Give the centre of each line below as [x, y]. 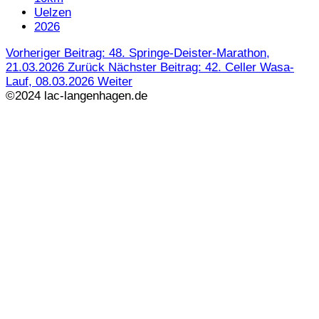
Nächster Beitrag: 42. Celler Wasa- [201, 68]
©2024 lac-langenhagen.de [77, 96]
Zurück [86, 68]
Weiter [115, 82]
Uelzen [53, 13]
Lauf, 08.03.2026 [52, 82]
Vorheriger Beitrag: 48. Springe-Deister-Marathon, [138, 53]
